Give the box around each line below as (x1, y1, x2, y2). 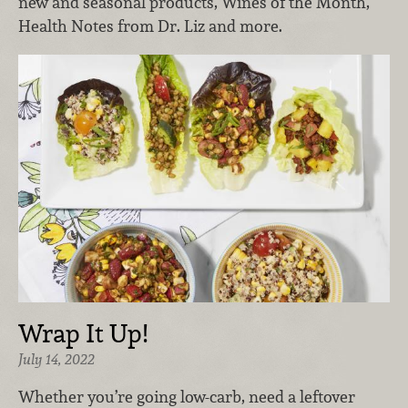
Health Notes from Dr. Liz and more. (18, 15, 282, 37)
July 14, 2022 (18, 349, 95, 369)
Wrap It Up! (18, 316, 148, 350)
